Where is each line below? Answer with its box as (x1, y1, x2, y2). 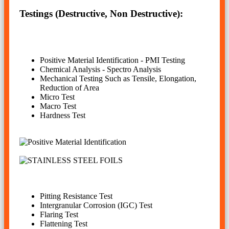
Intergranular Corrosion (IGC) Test (40, 201, 152, 210)
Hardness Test (40, 111, 85, 120)
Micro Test (40, 93, 75, 102)
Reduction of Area (40, 83, 99, 93)
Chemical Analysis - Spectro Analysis (40, 65, 161, 74)
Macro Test (40, 102, 76, 111)
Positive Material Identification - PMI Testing (40, 56, 185, 65)
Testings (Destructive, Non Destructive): (19, 8, 183, 19)
